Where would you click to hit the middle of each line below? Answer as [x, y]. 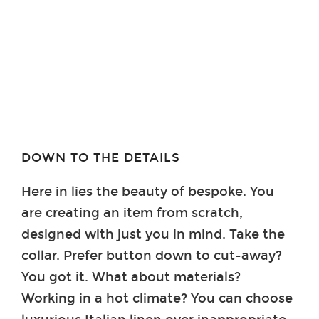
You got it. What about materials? [131, 277]
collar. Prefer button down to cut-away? [152, 255]
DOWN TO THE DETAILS [101, 157]
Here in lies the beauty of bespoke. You [148, 191]
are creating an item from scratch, [132, 213]
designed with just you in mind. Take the [153, 234]
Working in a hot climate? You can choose [157, 298]
